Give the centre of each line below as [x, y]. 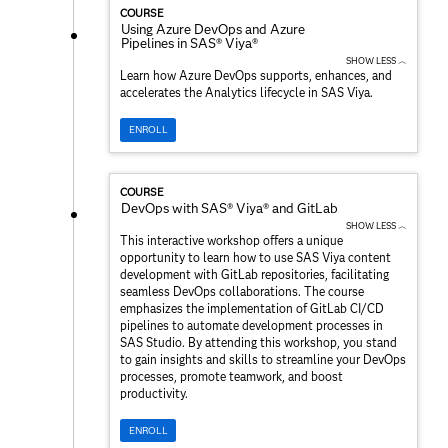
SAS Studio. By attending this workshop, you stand [258, 342]
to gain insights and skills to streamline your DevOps [263, 359]
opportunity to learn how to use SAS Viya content [255, 257]
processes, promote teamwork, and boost [231, 376]
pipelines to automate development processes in [251, 325]
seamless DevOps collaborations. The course [242, 291]
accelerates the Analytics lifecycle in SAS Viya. [246, 93]
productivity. [154, 393]
